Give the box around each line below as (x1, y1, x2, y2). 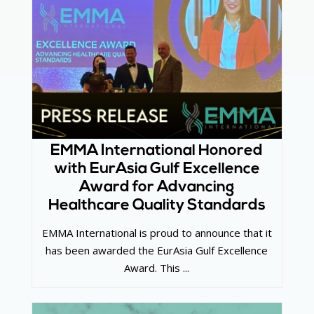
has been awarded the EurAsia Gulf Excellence (46, 243, 268, 257)
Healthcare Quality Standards (48, 198, 266, 214)
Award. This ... (124, 260, 190, 275)
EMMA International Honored (50, 143, 264, 160)
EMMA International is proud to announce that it (41, 225, 272, 240)
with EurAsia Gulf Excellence (53, 161, 260, 178)
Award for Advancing (79, 179, 235, 196)
